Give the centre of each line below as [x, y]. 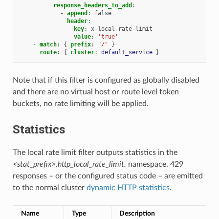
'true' [108, 36]
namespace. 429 [154, 164]
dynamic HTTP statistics [128, 187]
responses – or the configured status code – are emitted [108, 176]
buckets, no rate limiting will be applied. [80, 103]
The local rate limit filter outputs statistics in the [95, 152]
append [77, 13]
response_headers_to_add [92, 5]
